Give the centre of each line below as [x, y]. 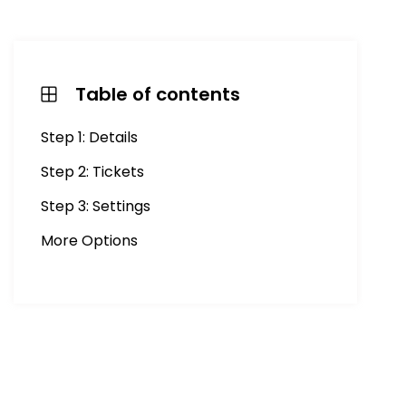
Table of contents [157, 94]
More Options [89, 241]
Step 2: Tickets [92, 172]
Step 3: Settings [96, 206]
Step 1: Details [89, 137]
